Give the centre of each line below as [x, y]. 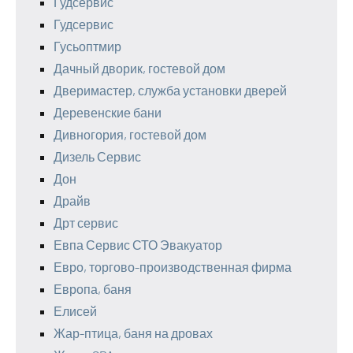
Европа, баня [93, 289]
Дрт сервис [86, 223]
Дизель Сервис [97, 156]
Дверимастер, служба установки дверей [170, 90]
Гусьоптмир [87, 46]
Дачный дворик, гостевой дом [139, 68]
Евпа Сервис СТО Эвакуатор [138, 245]
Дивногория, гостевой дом [130, 134]
